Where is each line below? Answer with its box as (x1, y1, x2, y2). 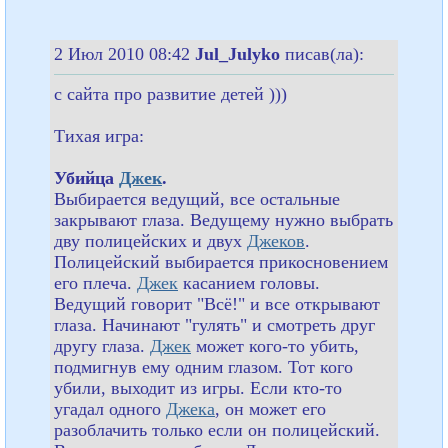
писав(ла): (285, 43, 364, 64)
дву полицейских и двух (54, 230, 247, 251)
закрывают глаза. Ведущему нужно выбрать (54, 209, 393, 230)
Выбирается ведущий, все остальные (54, 188, 340, 209)
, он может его (215, 398, 326, 419)
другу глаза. (54, 335, 150, 356)
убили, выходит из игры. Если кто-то (54, 377, 342, 398)
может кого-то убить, (191, 335, 359, 356)
